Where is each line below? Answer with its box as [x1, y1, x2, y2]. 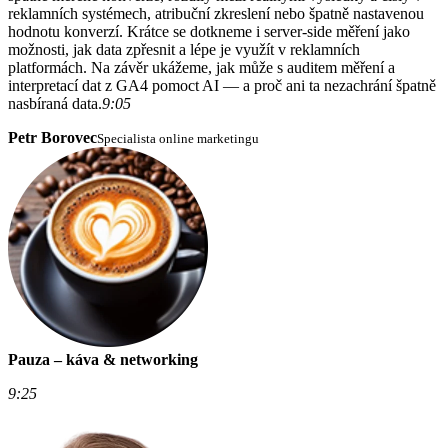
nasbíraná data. [8, 95, 102, 113]
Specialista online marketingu [97, 131, 259, 147]
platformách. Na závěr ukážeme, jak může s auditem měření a [8, 59, 395, 77]
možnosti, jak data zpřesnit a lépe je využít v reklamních [8, 41, 360, 59]
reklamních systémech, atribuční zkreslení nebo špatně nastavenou [8, 5, 424, 23]
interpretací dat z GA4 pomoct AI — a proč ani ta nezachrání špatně [8, 77, 436, 95]
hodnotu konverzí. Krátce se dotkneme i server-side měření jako [8, 23, 410, 41]
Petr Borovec [8, 129, 97, 147]
